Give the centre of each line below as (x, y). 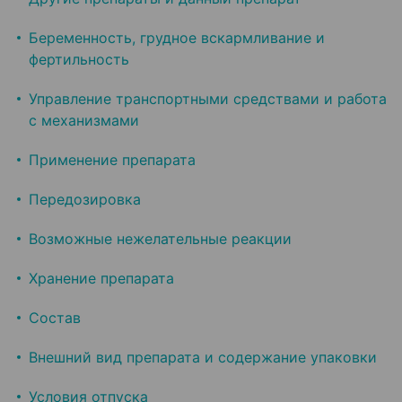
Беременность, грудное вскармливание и (177, 38)
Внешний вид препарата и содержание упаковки (203, 358)
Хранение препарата (101, 279)
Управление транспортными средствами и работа (208, 99)
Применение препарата (112, 160)
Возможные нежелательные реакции (160, 239)
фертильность (79, 60)
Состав (55, 318)
